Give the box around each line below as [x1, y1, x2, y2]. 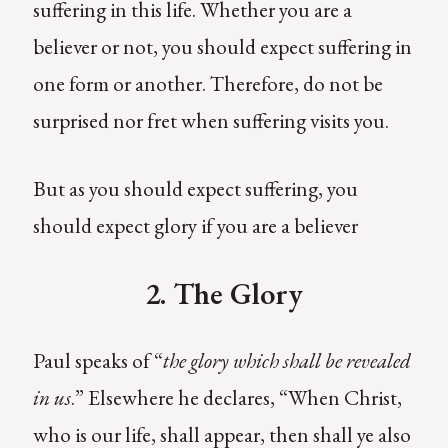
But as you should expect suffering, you [32, 175, 358, 203]
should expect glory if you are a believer [32, 212, 358, 240]
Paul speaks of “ [32, 347, 163, 375]
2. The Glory [145, 274, 303, 314]
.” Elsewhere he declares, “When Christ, [70, 384, 402, 412]
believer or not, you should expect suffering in [32, 32, 412, 60]
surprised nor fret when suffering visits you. [32, 106, 389, 134]
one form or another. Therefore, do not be [32, 69, 383, 97]
